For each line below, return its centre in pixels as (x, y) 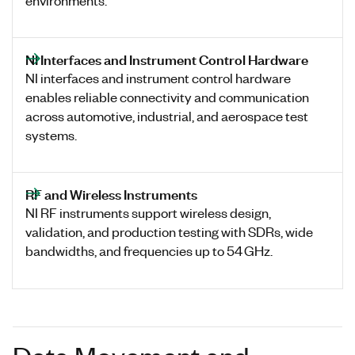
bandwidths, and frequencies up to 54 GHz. (149, 250)
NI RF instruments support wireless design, (148, 212)
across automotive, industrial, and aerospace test (167, 115)
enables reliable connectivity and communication (167, 96)
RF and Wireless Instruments (111, 193)
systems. (51, 134)
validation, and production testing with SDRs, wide (169, 231)
